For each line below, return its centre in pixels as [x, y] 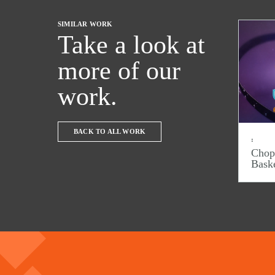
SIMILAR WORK [85, 24]
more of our [119, 71]
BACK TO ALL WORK [110, 132]
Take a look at [132, 45]
